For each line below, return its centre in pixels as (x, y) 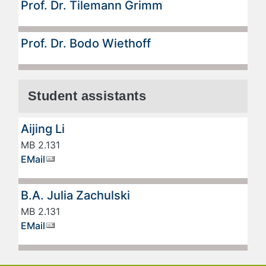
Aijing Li (43, 129)
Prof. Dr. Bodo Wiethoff (86, 44)
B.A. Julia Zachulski (75, 196)
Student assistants (87, 96)
